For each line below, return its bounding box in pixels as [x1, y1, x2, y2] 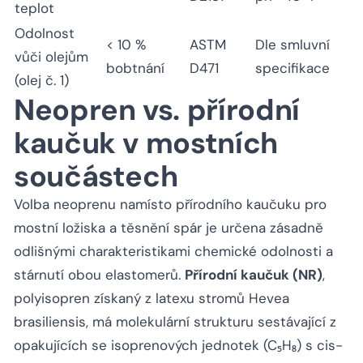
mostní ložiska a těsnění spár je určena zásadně [14, 219, 323, 237]
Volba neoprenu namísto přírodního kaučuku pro [14, 195, 327, 214]
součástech [14, 157, 178, 196]
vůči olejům [15, 48, 88, 66]
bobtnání [106, 59, 164, 78]
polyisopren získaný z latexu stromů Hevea [14, 289, 289, 308]
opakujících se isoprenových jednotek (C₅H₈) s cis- [14, 336, 343, 355]
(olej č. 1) [15, 71, 69, 90]
